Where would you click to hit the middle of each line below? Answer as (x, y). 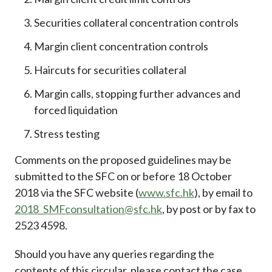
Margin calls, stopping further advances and (138, 94)
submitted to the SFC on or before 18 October (123, 176)
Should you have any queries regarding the (114, 254)
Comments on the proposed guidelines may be (123, 160)
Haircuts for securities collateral (110, 70)
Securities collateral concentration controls (137, 23)
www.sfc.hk (166, 193)
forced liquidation (77, 110)
